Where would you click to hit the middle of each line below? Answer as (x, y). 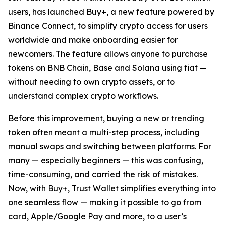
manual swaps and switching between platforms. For (110, 146)
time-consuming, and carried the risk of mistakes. (103, 174)
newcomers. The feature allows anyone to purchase (108, 54)
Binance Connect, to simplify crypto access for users (108, 26)
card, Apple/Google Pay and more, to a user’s (97, 216)
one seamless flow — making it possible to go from (105, 202)
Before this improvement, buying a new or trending (106, 118)
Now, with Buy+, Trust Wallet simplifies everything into (112, 188)
